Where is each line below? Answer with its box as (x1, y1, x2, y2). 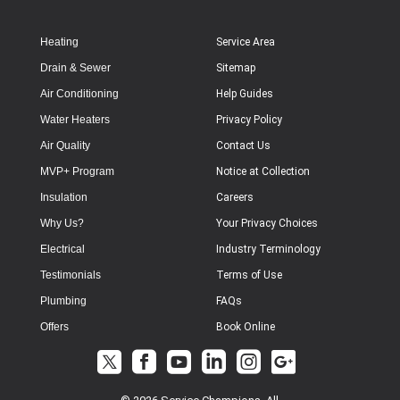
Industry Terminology (216, 243, 321, 256)
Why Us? (40, 217, 84, 230)
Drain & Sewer (40, 62, 111, 75)
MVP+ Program (40, 165, 114, 179)
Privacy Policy (216, 113, 282, 127)
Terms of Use (216, 269, 282, 282)
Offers (40, 321, 69, 334)
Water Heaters (40, 113, 110, 127)
